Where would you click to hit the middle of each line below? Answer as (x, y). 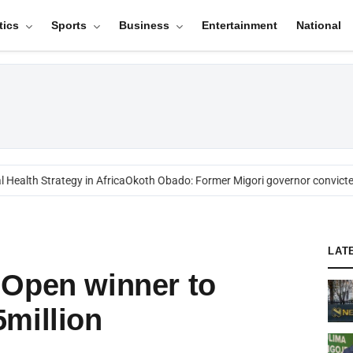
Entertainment (239, 25)
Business (145, 25)
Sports (70, 25)
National (318, 25)
